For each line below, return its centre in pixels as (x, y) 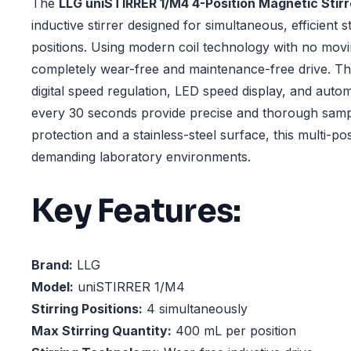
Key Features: (136, 211)
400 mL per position (234, 331)
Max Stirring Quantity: (101, 331)
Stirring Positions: (87, 309)
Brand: (52, 265)
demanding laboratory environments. (141, 157)
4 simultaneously (195, 309)
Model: (52, 287)
